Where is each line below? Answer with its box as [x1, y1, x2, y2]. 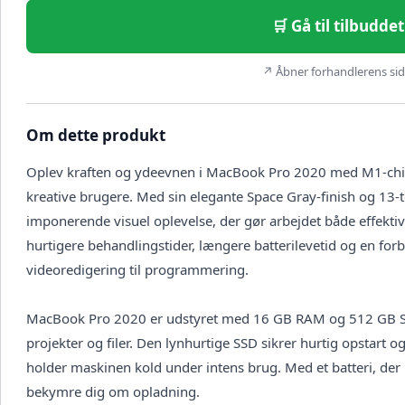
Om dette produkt [26, 125, 165, 146]
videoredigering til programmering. [26, 260, 249, 279]
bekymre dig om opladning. [26, 382, 200, 401]
